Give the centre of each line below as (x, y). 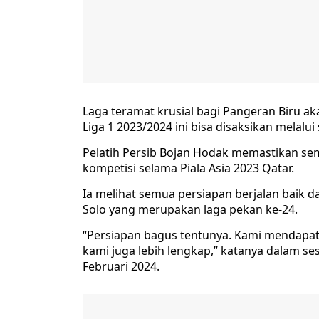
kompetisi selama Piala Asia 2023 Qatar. (188, 168)
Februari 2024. (121, 267)
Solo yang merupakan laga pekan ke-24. (190, 210)
